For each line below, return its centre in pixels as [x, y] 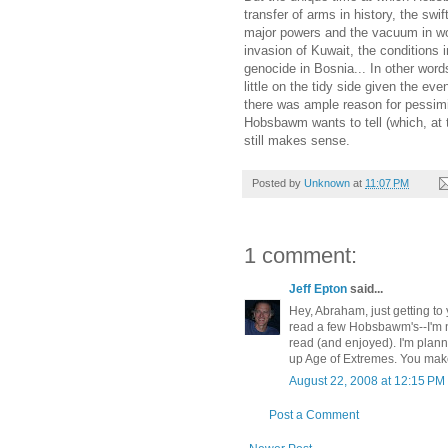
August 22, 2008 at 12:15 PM [367, 380]
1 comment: [300, 255]
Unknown [327, 182]
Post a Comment [314, 414]
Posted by [278, 182]
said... [365, 288]
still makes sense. [297, 140]
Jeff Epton [318, 288]
